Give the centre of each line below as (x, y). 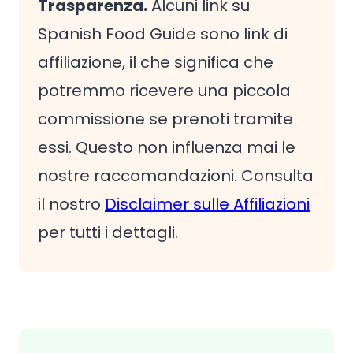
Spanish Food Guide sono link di (163, 34)
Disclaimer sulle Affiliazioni (207, 204)
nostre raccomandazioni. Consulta (176, 176)
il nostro (71, 204)
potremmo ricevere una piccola (164, 91)
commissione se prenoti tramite (165, 119)
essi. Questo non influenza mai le (167, 147)
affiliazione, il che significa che (156, 62)
